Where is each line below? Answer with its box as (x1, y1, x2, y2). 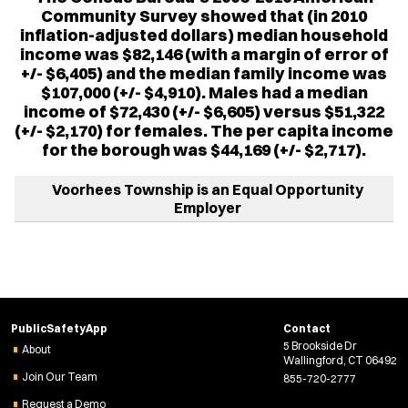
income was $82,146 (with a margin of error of (19, 43, 389, 65)
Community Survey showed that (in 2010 (41, 5, 367, 26)
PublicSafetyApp (11, 321, 107, 335)
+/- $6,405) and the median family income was (21, 62, 387, 84)
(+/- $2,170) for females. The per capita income (15, 119, 393, 141)
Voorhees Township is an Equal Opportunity (51, 179, 363, 199)
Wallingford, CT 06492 (283, 352, 397, 367)
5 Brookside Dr (283, 338, 357, 352)
